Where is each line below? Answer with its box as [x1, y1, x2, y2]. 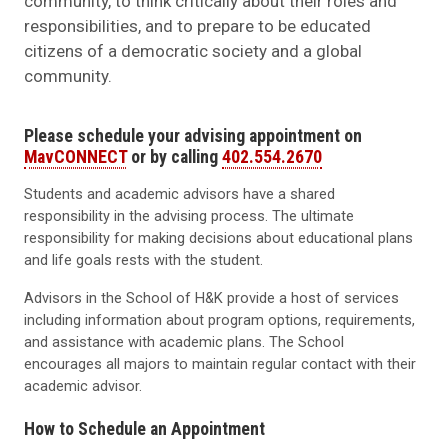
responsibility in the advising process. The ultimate [24, 207, 354, 226]
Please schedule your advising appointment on [24, 125, 362, 147]
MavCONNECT [24, 146, 127, 168]
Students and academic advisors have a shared [24, 185, 335, 204]
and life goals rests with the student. [24, 251, 263, 270]
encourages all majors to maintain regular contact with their [24, 355, 416, 374]
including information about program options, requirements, [24, 311, 415, 330]
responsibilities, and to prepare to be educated [24, 15, 371, 36]
